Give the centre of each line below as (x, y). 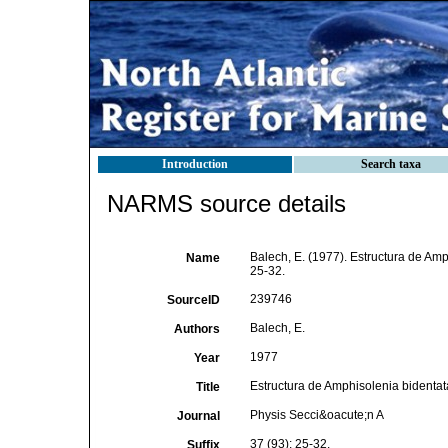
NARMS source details (226, 203)
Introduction (195, 164)
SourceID (193, 300)
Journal (198, 416)
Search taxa (391, 164)
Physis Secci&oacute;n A (316, 415)
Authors (196, 329)
